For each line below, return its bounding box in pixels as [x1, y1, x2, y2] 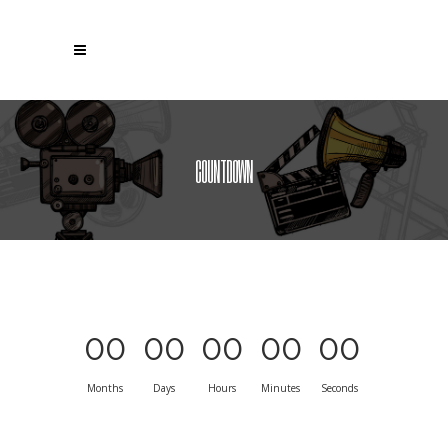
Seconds [320, 380, 358, 395]
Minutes [261, 380, 301, 395]
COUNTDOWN [195, 152, 253, 189]
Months [87, 380, 124, 395]
